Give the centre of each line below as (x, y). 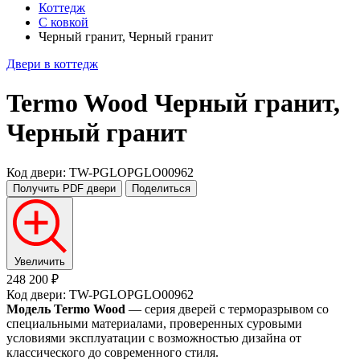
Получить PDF (48, 188)
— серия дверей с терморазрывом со (227, 309)
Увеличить (40, 261)
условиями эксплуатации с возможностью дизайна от (154, 337)
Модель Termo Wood (66, 309)
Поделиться (161, 188)
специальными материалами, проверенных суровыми (154, 323)
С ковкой (63, 22)
